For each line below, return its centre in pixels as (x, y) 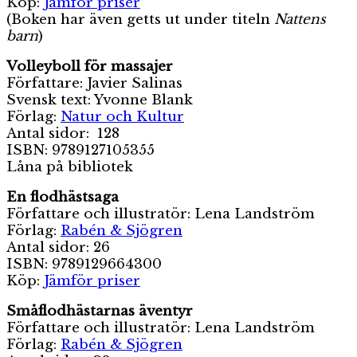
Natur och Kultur (122, 116)
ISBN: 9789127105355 (80, 150)
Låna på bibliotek (70, 167)
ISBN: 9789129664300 (84, 264)
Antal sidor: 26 (58, 247)
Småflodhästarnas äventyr (100, 311)
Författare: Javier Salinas (94, 83)
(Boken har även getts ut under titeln (140, 19)
